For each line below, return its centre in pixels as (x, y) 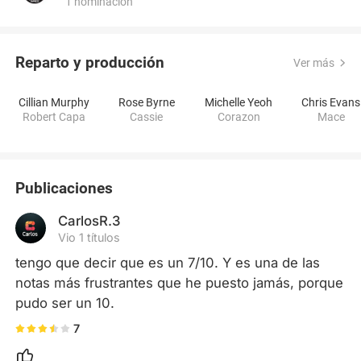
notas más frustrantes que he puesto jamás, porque (180, 283)
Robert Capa (54, 116)
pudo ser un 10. (65, 303)
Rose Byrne (146, 102)
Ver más (313, 62)
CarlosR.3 (89, 221)
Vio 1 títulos (89, 238)
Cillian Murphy (54, 102)
